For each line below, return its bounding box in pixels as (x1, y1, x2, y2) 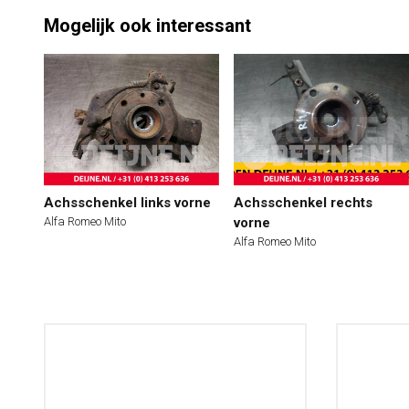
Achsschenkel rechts (234, 194, 372, 211)
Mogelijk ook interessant (44, 15, 251, 37)
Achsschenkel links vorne (44, 194, 211, 211)
